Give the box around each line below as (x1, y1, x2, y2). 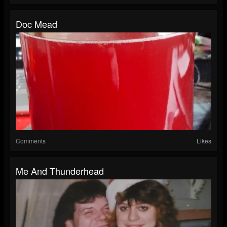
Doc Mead (16, 17, 57, 31)
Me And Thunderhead (16, 164, 104, 178)
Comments (16, 136, 46, 145)
